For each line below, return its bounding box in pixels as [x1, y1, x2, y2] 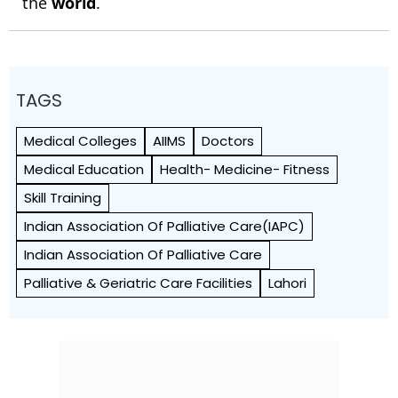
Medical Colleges [24, 131, 137, 150]
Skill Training [24, 188, 101, 207]
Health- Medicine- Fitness [160, 160, 330, 179]
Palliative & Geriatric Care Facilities [24, 274, 252, 292]
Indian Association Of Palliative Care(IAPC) [24, 217, 305, 235]
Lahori [268, 274, 306, 292]
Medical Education [24, 160, 144, 179]
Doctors [202, 131, 254, 150]
